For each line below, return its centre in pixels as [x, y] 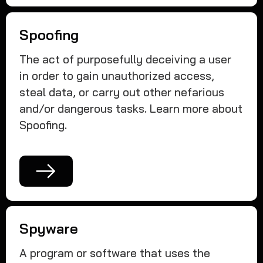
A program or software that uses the [115, 253]
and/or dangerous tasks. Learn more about [131, 108]
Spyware [49, 229]
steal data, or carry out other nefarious [122, 92]
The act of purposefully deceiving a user [126, 59]
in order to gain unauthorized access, [117, 75]
